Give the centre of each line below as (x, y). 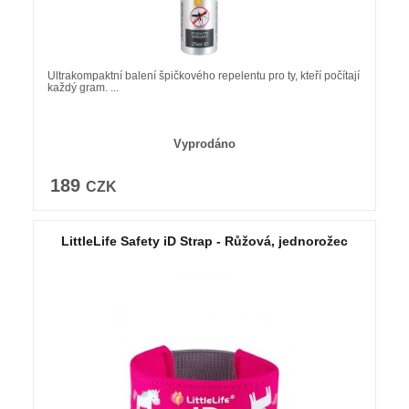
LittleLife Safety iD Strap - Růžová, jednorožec (204, 241)
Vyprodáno (204, 143)
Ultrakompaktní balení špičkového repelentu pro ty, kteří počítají (203, 75)
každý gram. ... (83, 87)
